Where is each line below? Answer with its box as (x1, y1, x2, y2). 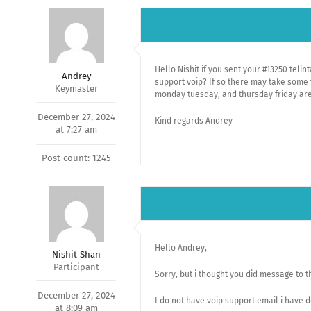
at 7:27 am (55, 124, 97, 135)
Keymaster (54, 83, 98, 94)
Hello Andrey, (155, 243, 207, 253)
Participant (53, 262, 99, 272)
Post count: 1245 (41, 153, 111, 163)
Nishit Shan (51, 249, 101, 260)
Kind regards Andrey (155, 116, 233, 126)
